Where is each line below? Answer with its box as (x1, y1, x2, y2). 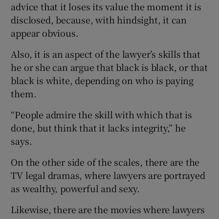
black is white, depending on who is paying (11, 73, 194, 87)
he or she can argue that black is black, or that (11, 60, 208, 73)
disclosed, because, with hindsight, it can (11, 13, 187, 26)
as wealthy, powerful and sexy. (11, 181, 140, 195)
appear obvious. (11, 26, 79, 39)
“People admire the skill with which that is (11, 108, 192, 121)
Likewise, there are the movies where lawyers (11, 202, 205, 216)
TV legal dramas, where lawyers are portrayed (11, 168, 205, 181)
